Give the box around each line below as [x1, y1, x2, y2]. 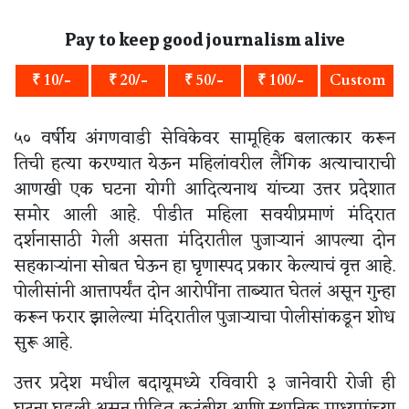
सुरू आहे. [14, 328, 77, 360]
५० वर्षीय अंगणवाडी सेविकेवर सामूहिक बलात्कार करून [14, 123, 395, 155]
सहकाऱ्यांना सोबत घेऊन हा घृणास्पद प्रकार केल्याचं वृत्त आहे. [14, 251, 395, 283]
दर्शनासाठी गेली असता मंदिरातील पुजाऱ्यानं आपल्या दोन [14, 225, 395, 257]
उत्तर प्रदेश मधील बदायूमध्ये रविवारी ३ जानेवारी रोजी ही [14, 368, 395, 400]
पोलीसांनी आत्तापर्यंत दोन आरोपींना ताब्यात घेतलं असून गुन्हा [14, 277, 395, 309]
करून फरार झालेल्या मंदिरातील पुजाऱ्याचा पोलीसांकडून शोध [14, 302, 395, 334]
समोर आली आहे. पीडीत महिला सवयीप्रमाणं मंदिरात [14, 200, 395, 232]
